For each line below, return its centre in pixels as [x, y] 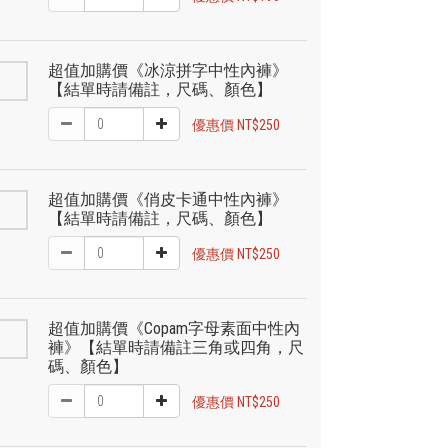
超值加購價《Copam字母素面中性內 [174, 328]
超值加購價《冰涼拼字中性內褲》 [168, 70]
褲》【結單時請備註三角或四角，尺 [176, 347]
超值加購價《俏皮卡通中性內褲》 [168, 199]
